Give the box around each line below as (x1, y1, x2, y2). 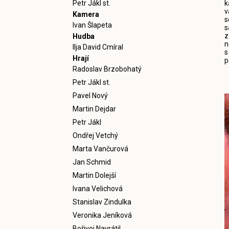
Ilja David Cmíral (73, 43, 123, 51)
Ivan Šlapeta (73, 21, 112, 29)
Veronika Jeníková (73, 211, 132, 219)
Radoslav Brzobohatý (73, 65, 142, 73)
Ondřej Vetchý (73, 131, 118, 140)
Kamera (73, 10, 99, 18)
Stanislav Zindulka (73, 198, 131, 206)
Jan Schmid (73, 158, 111, 166)
